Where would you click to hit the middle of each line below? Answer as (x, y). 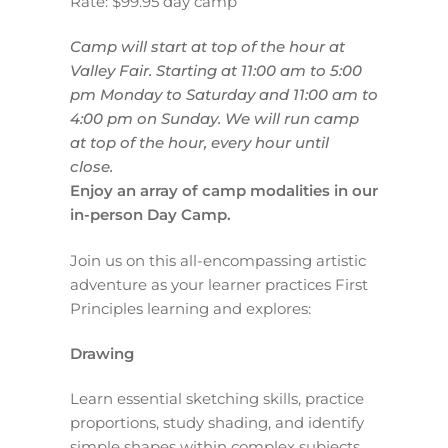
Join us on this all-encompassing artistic (218, 260)
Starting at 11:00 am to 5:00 (259, 71)
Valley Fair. (113, 71)
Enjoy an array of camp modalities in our (224, 191)
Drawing (102, 353)
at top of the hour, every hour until (199, 143)
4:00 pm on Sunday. (147, 119)
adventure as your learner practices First (219, 284)
